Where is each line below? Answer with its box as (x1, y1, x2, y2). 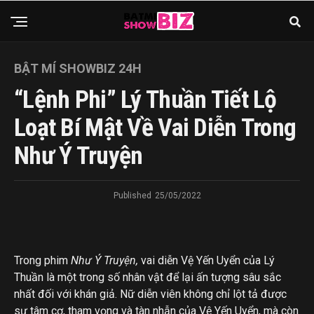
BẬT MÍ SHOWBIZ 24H (14, 61, 142, 76)
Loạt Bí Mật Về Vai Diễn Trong (14, 113, 296, 142)
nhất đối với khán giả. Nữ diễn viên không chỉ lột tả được (14, 287, 287, 301)
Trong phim (14, 254, 71, 267)
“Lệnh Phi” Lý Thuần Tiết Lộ (14, 85, 277, 114)
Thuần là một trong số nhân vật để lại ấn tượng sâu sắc (14, 271, 281, 284)
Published (113, 191, 151, 200)
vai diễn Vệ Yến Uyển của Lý (138, 254, 275, 267)
